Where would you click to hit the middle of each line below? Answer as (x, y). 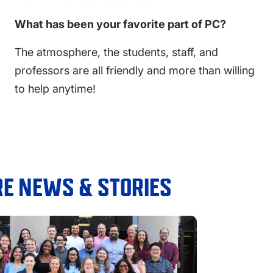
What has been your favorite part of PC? (120, 24)
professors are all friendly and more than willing (135, 70)
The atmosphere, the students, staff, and (116, 52)
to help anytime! (55, 89)
